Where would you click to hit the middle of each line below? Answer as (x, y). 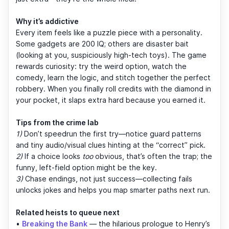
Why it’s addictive (47, 21)
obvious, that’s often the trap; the (153, 156)
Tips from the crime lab (57, 122)
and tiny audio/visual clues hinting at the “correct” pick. (111, 145)
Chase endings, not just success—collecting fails (108, 178)
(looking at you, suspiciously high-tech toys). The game (111, 55)
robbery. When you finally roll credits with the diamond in (113, 88)
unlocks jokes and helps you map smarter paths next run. (113, 190)
